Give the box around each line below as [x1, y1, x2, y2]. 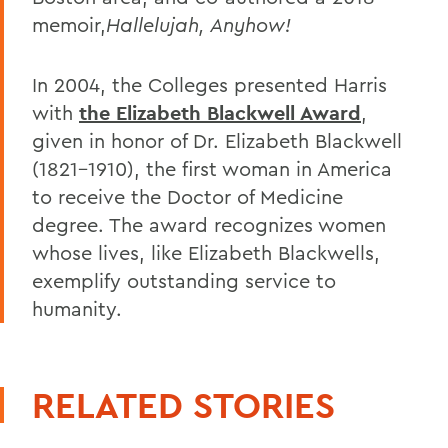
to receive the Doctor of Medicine [32, 183, 343, 209]
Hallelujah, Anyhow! [106, 11, 291, 37]
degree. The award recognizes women [32, 211, 386, 237]
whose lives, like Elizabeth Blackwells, [32, 239, 380, 265]
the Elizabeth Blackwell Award [79, 99, 361, 126]
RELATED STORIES [32, 381, 335, 428]
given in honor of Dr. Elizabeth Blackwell [32, 127, 402, 153]
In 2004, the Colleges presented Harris [32, 71, 387, 97]
